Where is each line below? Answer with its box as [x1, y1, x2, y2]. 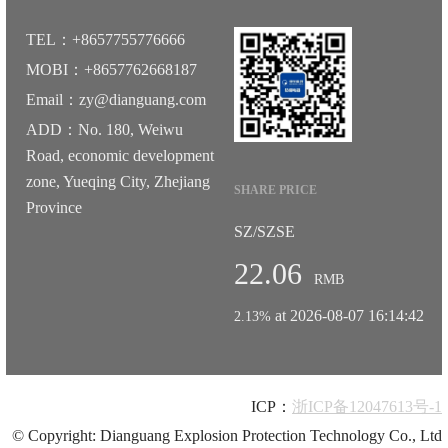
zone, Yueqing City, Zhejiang [26, 173, 210, 191]
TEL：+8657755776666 [26, 31, 185, 49]
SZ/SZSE [234, 223, 295, 241]
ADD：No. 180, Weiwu [26, 121, 183, 139]
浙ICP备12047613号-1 [292, 398, 442, 416]
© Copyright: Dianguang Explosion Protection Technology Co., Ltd [12, 427, 442, 445]
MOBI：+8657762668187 [26, 61, 197, 79]
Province [26, 199, 82, 217]
